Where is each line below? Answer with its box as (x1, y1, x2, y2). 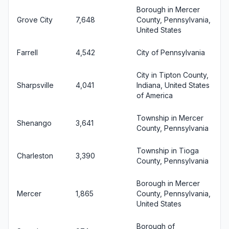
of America (136, 91, 173, 100)
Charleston (17, 151, 53, 160)
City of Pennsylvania (136, 48, 205, 57)
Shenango (17, 119, 52, 127)
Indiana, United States (136, 81, 210, 89)
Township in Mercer (136, 113, 203, 122)
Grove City (17, 15, 53, 24)
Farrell (17, 48, 38, 57)
